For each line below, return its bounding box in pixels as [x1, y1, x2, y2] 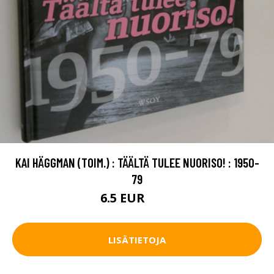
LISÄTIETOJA [108, 233, 166, 246]
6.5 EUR [100, 190, 148, 207]
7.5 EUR [148, 194, 174, 206]
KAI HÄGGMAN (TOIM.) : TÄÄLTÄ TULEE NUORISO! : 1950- [15, 155, 259, 171]
